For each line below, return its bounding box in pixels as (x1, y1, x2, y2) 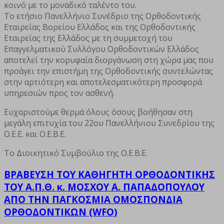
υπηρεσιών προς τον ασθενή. (4, 87, 114, 98)
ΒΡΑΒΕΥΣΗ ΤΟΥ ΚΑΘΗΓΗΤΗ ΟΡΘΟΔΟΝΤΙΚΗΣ (4, 167, 215, 180)
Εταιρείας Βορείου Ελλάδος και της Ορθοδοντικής (4, 21, 195, 32)
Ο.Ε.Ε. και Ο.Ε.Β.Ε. (4, 128, 66, 139)
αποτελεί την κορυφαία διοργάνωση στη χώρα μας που (4, 54, 213, 65)
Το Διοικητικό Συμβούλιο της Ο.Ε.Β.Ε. (4, 147, 147, 158)
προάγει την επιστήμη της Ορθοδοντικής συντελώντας (4, 65, 213, 76)
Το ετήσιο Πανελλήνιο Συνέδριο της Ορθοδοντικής (4, 10, 201, 21)
